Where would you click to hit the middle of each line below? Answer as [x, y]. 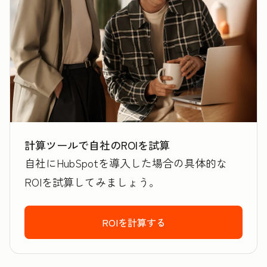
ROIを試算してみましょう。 [92, 182]
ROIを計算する [133, 222]
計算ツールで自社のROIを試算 [97, 145]
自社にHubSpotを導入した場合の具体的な [126, 163]
